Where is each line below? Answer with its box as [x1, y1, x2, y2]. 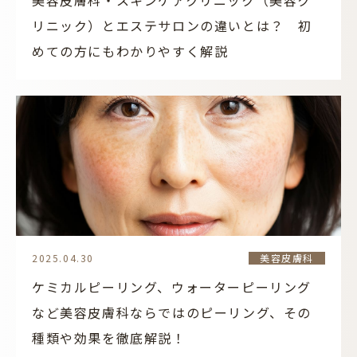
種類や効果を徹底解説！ [32, 328, 186, 347]
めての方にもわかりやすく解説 [32, 41, 229, 61]
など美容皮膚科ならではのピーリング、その [32, 303, 312, 322]
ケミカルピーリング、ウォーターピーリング [32, 277, 312, 296]
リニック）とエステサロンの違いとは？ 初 [32, 16, 313, 35]
